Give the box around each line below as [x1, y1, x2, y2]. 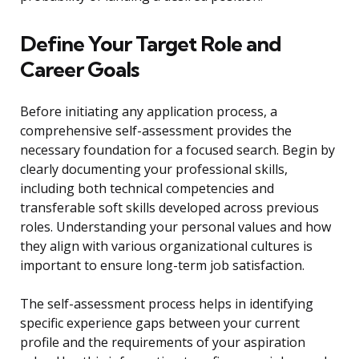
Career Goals [20, 56, 139, 83]
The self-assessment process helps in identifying [20, 295, 313, 313]
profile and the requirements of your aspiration [20, 333, 305, 352]
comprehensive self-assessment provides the [20, 122, 292, 140]
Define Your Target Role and [20, 30, 281, 58]
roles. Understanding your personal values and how [20, 218, 331, 236]
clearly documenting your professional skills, [20, 160, 288, 179]
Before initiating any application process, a [20, 103, 277, 121]
